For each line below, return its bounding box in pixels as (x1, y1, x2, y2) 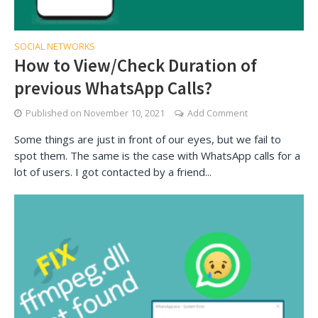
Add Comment (187, 106, 248, 119)
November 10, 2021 (84, 106, 165, 119)
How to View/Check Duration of (14, 53, 257, 77)
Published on (26, 106, 84, 119)
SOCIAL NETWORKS (14, 40, 95, 53)
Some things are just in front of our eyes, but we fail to (14, 131, 281, 146)
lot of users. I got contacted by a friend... (14, 164, 212, 179)
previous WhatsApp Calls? (14, 76, 212, 99)
